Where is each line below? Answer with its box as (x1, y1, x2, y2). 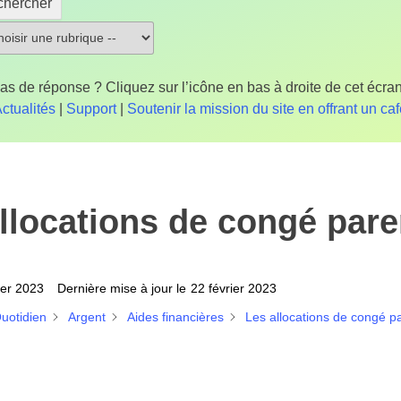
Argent (68, 309, 106, 324)
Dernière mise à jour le (57, 280, 186, 295)
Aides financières (127, 309, 224, 324)
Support (66, 101, 117, 116)
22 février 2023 (191, 280, 277, 295)
